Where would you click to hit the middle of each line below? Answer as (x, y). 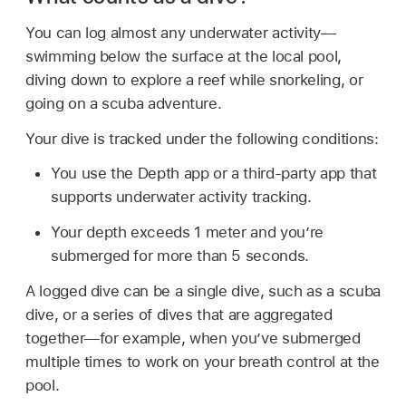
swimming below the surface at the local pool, (184, 56)
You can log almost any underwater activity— (181, 32)
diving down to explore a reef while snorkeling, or (194, 79)
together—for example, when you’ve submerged (193, 338)
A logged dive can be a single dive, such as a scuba (203, 290)
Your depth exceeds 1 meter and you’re (187, 232)
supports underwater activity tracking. (181, 197)
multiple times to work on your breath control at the (203, 361)
